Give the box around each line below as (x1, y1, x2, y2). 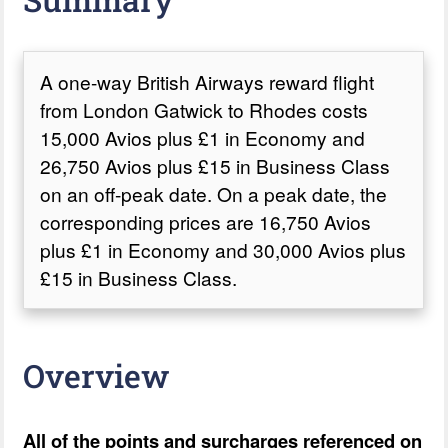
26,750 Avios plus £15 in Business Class (40, 151, 391, 179)
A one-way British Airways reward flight (40, 67, 375, 95)
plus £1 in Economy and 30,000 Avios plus (40, 235, 407, 263)
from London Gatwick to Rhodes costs (40, 95, 369, 123)
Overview (23, 353, 170, 397)
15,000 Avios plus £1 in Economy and (40, 123, 366, 151)
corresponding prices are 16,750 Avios (40, 207, 372, 235)
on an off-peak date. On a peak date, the (40, 179, 388, 207)
